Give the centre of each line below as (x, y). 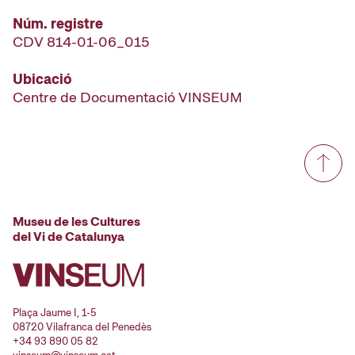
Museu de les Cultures (76, 221)
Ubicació (42, 78)
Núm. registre (58, 23)
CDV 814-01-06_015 (81, 41)
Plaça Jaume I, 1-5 (55, 312)
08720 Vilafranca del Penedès (82, 326)
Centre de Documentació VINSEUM (128, 97)
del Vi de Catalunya (69, 236)
